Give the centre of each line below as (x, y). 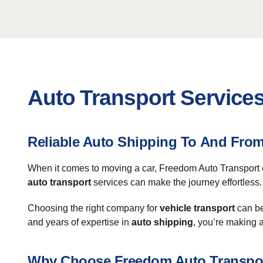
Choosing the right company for (94, 208)
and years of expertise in (80, 222)
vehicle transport (197, 208)
